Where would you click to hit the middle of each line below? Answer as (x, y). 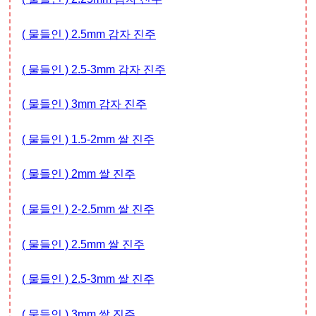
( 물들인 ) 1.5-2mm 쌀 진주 (88, 139)
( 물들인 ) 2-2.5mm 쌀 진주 (88, 209)
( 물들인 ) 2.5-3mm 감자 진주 (94, 69)
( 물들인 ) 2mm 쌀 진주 (79, 174)
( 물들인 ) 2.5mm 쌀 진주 (83, 244)
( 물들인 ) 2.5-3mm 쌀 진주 (88, 279)
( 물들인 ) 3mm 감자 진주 (84, 104)
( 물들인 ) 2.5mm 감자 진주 (89, 35)
